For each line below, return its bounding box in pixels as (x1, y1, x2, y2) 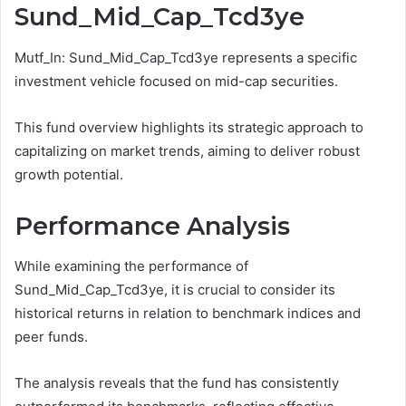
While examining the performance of (14, 257, 248, 275)
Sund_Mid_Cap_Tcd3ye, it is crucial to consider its (14, 281, 335, 299)
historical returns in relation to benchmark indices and (14, 304, 361, 323)
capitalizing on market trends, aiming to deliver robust (14, 141, 360, 159)
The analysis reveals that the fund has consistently (14, 374, 339, 392)
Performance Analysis (14, 210, 290, 241)
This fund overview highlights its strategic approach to (14, 118, 363, 136)
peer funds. (14, 328, 88, 346)
